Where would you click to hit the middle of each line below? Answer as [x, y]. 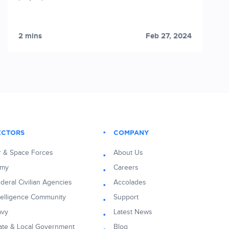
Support [126, 198]
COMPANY [131, 133]
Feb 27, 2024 [168, 36]
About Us [128, 153]
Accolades [130, 183]
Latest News [133, 212]
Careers [126, 168]
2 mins [30, 36]
